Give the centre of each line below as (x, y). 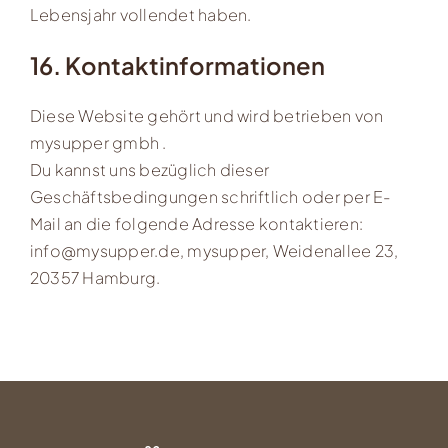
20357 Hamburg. (95, 277)
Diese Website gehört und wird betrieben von (206, 115)
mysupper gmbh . (98, 142)
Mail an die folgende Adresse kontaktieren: (196, 223)
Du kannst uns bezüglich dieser (149, 169)
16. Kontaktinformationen (177, 65)
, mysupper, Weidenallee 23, (289, 250)
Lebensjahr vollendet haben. (140, 15)
